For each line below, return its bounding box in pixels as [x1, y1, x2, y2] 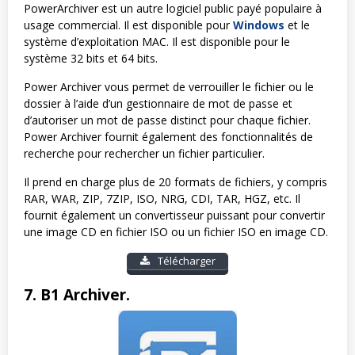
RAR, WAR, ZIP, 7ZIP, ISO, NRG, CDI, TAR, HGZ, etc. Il [24, 190, 300, 206]
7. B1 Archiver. [24, 284, 130, 306]
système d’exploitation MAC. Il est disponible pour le [24, 33, 290, 49]
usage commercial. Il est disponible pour [24, 17, 233, 32]
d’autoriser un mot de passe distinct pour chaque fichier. [24, 112, 311, 128]
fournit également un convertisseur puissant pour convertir [24, 207, 325, 223]
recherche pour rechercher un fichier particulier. [24, 145, 265, 161]
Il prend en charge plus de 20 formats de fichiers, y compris [24, 174, 327, 189]
